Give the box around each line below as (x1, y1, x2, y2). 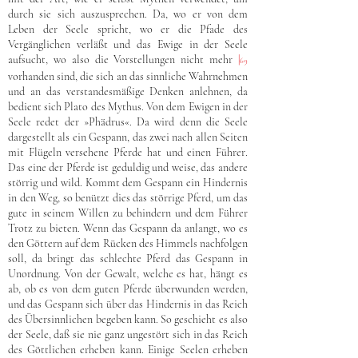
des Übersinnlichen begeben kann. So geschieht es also (8, 312, 248, 326)
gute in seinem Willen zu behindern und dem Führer (8, 206, 248, 220)
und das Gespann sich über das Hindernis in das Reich (8, 297, 248, 311)
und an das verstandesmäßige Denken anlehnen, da (8, 85, 248, 98)
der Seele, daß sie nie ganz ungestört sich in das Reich (8, 328, 248, 341)
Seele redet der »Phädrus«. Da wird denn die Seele (8, 115, 248, 129)
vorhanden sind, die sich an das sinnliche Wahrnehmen (8, 70, 248, 83)
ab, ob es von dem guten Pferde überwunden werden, (8, 282, 248, 296)
